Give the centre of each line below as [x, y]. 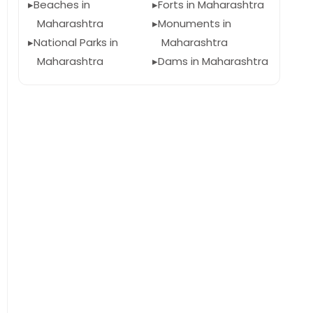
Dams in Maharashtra [213, 61]
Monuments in [194, 23]
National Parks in [76, 42]
